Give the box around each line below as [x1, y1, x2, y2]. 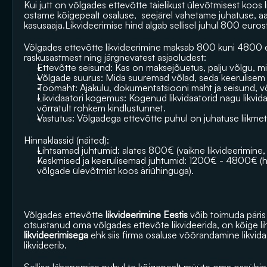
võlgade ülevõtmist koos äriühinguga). [37, 164, 196, 176]
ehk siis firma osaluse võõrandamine [91, 229, 242, 241]
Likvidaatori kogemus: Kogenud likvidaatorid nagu [37, 92, 243, 104]
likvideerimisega [24, 229, 91, 241]
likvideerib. [24, 239, 67, 251]
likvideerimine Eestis [103, 209, 190, 221]
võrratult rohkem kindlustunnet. [37, 102, 166, 114]
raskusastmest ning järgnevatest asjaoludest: [24, 51, 206, 63]
